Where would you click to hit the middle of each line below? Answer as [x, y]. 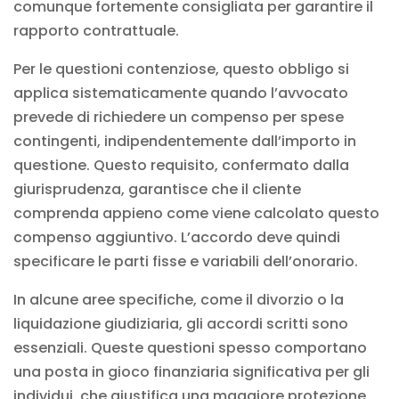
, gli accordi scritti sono [264, 323]
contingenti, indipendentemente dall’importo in [185, 141]
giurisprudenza [67, 189]
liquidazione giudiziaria [96, 323]
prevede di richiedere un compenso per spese [179, 117]
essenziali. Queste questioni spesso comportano [190, 347]
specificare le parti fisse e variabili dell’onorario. [186, 261]
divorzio [285, 299]
